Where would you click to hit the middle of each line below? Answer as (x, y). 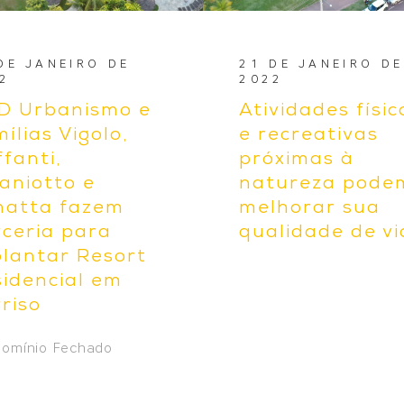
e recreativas (309, 137)
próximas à (297, 161)
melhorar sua (310, 210)
